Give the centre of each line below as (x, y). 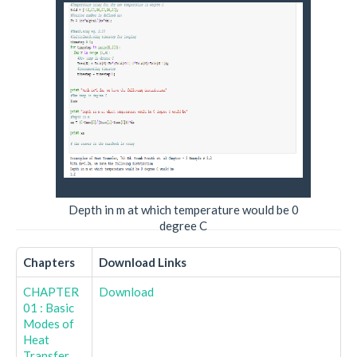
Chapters (49, 262)
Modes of (49, 324)
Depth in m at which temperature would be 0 (183, 210)
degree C (183, 226)
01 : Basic (49, 308)
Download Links (143, 262)
